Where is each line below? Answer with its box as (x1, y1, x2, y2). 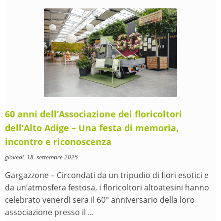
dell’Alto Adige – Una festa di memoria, (5, 121, 179, 134)
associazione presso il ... (5, 206, 94, 218)
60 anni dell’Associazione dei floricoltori (5, 108, 182, 120)
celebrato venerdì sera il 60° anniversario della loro (5, 194, 195, 205)
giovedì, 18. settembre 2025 (5, 152, 78, 161)
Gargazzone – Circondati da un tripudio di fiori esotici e (5, 169, 209, 181)
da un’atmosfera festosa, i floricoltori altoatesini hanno (5, 182, 209, 193)
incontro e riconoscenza (5, 135, 111, 147)
